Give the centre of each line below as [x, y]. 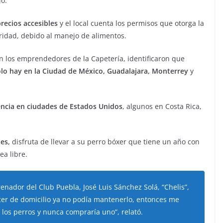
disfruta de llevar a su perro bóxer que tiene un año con [105, 142]
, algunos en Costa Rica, [162, 106]
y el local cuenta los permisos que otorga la [131, 23]
